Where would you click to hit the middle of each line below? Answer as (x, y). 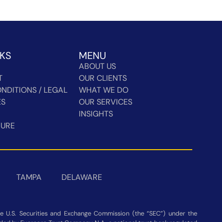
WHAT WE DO (104, 90)
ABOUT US (98, 66)
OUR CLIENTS (103, 78)
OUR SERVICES (106, 102)
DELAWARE (82, 177)
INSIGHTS (96, 113)
